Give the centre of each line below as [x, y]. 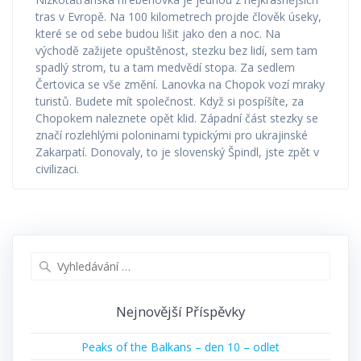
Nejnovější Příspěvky [180, 312]
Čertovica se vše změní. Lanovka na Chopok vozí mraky [180, 85]
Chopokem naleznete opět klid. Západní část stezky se [177, 118]
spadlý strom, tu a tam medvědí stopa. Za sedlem [165, 68]
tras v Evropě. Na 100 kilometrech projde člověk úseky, [178, 17]
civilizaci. [57, 169]
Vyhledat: [205, 260]
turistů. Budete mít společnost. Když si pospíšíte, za [170, 102]
